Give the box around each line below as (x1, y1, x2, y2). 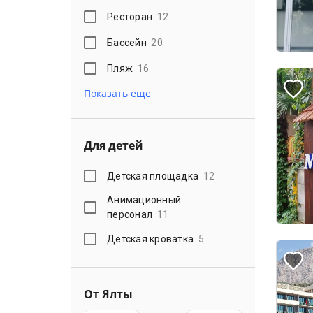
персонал (107, 209, 153, 220)
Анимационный (107, 194, 182, 205)
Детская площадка (107, 170, 199, 182)
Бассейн (107, 36, 147, 48)
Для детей (84, 138, 143, 153)
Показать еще (84, 87, 151, 100)
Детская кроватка (107, 233, 194, 245)
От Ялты (84, 286, 133, 302)
